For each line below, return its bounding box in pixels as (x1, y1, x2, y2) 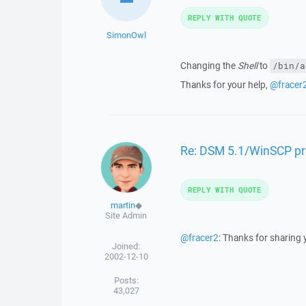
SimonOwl (106, 29, 146, 41)
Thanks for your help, (180, 79, 270, 91)
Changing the (180, 59, 238, 72)
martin (110, 199, 135, 211)
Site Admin (105, 210, 148, 221)
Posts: (113, 275, 139, 286)
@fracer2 (180, 232, 219, 244)
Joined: (112, 240, 141, 252)
